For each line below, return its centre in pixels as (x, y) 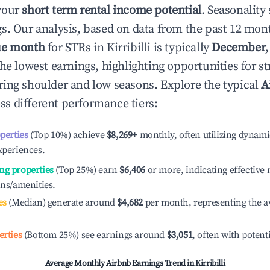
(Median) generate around (61, 202)
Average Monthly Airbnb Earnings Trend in (120, 263)
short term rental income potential (111, 11)
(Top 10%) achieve (66, 135)
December (239, 48)
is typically (181, 48)
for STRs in (76, 48)
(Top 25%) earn (85, 170)
